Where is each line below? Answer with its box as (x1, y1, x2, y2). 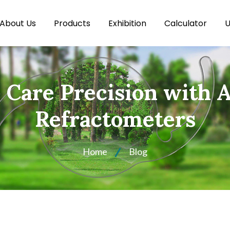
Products (54, 17, 90, 29)
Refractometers (34, 105, 196, 133)
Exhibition (108, 17, 146, 29)
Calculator (164, 17, 207, 29)
